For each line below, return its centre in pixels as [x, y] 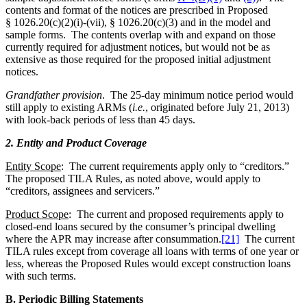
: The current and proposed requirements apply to [176, 214]
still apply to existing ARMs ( [69, 107]
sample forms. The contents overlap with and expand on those [140, 34]
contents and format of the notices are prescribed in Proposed [137, 10]
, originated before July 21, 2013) [217, 107]
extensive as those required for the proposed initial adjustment [138, 59]
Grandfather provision [54, 95]
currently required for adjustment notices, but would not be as [138, 47]
